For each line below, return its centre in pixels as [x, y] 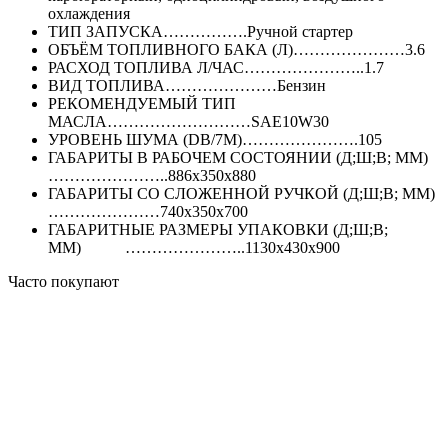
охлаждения [89, 14]
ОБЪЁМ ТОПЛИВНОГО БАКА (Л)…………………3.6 [236, 50]
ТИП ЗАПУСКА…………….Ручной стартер [200, 32]
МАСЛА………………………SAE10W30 [188, 122]
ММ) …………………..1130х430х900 [194, 248]
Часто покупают [63, 282]
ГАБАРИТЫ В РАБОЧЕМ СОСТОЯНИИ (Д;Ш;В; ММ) [238, 158]
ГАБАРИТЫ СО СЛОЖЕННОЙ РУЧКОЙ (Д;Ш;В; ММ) [241, 194]
